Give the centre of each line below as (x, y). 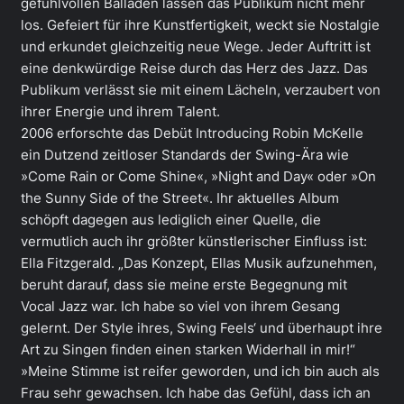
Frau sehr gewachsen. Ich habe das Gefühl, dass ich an (196, 394)
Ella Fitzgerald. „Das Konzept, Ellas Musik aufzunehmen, (199, 264)
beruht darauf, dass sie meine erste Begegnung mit (184, 285)
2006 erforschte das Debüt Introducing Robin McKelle (192, 134)
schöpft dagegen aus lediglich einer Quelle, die (171, 220)
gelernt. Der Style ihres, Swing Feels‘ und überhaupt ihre (202, 329)
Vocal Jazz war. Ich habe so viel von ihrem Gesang (180, 307)
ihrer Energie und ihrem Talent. (120, 112)
